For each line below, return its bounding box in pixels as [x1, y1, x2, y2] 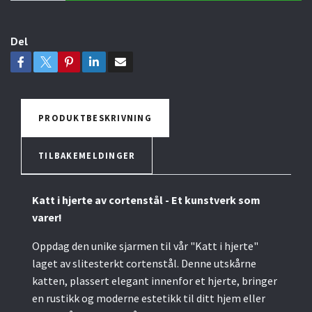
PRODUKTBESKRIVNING [38, 112, 153, 124]
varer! [32, 210, 62, 225]
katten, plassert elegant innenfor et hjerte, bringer [32, 274, 277, 288]
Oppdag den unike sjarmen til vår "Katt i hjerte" [32, 239, 258, 253]
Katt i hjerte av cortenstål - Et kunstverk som [32, 193, 260, 208]
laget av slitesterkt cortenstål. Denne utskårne [32, 256, 256, 271]
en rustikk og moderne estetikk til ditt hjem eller [32, 291, 265, 306]
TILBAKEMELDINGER [38, 150, 136, 162]
